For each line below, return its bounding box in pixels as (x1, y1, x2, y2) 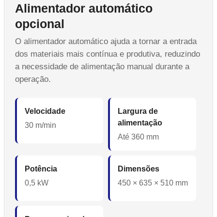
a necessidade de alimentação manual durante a (15, 62, 189, 72)
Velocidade (25, 107, 65, 116)
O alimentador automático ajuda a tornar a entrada (15, 37, 197, 46)
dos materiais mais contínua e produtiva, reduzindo (15, 49, 200, 59)
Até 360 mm (118, 133, 159, 141)
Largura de (118, 107, 158, 116)
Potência (25, 165, 57, 173)
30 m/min (25, 121, 56, 130)
